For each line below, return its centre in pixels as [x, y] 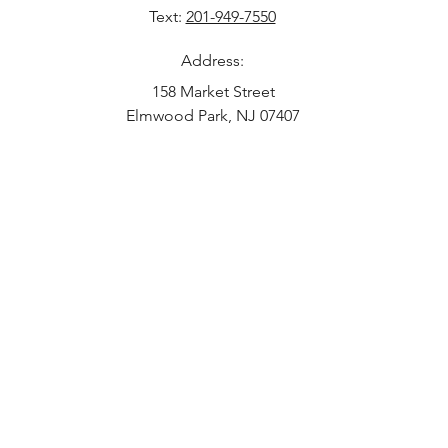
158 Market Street [213, 91]
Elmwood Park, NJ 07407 [213, 115]
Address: [212, 60]
